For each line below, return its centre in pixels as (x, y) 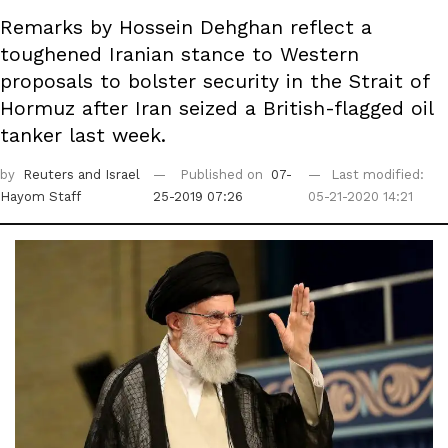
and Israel (109, 175)
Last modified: (377, 175)
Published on (224, 175)
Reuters (50, 175)
